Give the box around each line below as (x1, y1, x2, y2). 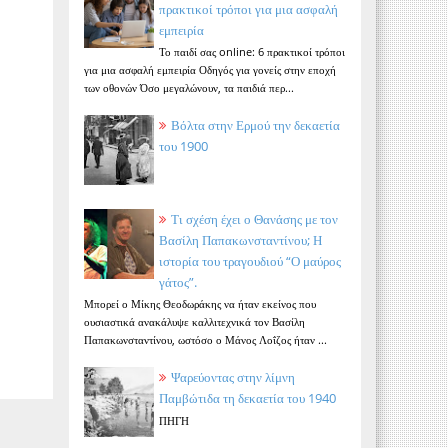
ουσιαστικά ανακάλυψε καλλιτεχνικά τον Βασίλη (83, 314, 305, 330)
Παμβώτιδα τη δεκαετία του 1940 (158, 389, 336, 408)
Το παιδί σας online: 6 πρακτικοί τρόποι (158, 44, 345, 60)
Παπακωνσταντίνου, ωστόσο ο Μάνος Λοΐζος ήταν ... (83, 332, 327, 348)
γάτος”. (158, 272, 197, 291)
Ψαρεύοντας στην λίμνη (170, 368, 295, 387)
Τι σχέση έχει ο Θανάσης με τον (170, 209, 338, 228)
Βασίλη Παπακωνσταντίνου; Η (158, 230, 322, 249)
